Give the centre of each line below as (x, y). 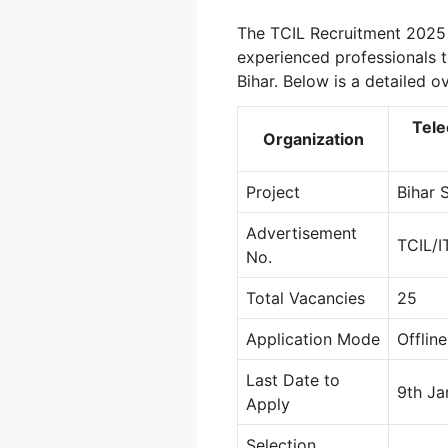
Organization (313, 138)
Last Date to (293, 379)
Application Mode (313, 338)
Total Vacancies (305, 297)
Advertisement (301, 232)
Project (273, 191)
